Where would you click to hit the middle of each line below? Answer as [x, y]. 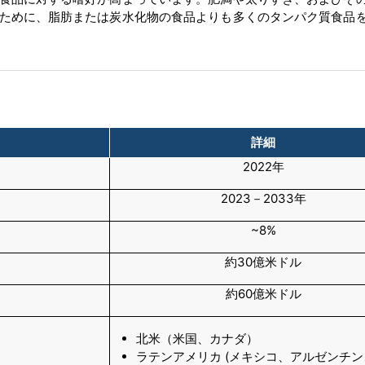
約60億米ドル [263, 293]
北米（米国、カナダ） [197, 338]
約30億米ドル [263, 262]
